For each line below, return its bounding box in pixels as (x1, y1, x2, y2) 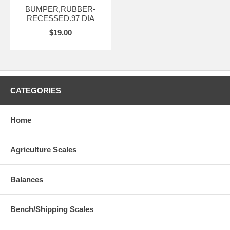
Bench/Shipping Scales (10, 205, 93, 214)
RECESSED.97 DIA (26, 14, 94, 23)
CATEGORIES (10, 86, 61, 95)
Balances (10, 175, 43, 184)
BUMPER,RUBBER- (25, 5, 96, 13)
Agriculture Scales (10, 145, 76, 155)
